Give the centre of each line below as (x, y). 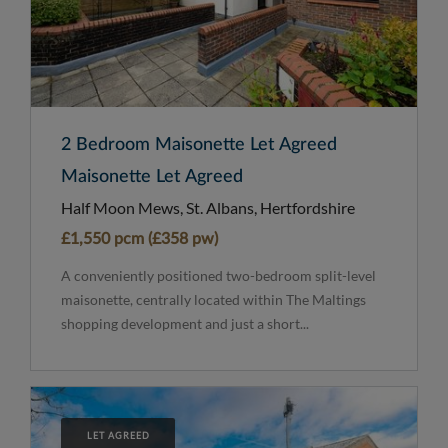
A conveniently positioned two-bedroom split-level (218, 276)
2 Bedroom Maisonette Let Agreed (199, 145)
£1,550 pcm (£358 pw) (139, 239)
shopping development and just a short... (185, 324)
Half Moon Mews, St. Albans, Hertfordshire (208, 208)
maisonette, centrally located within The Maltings (213, 300)
